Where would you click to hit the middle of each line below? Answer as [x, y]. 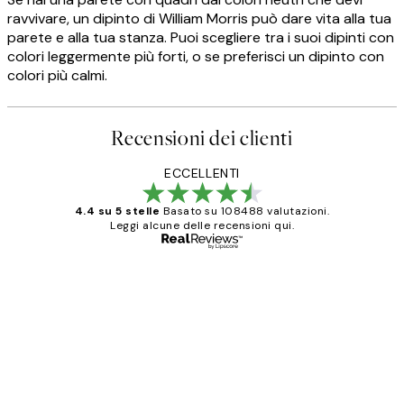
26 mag [107, 391]
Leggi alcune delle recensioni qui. [202, 226]
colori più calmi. [57, 75]
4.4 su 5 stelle [117, 211]
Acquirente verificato [308, 276]
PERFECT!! [151, 323]
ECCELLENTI [202, 174]
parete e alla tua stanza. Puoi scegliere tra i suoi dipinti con [201, 37]
